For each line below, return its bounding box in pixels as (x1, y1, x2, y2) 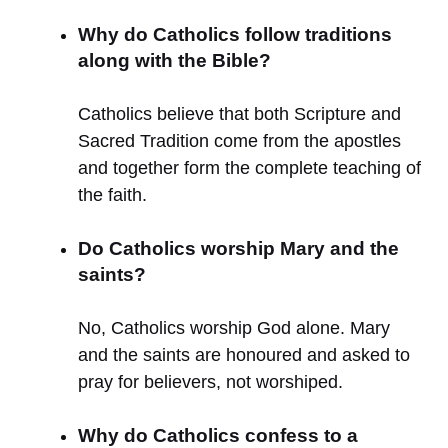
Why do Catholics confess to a (78, 424, 358, 446)
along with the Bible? (78, 49, 271, 71)
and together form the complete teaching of (78, 157, 421, 178)
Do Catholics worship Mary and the (78, 237, 399, 259)
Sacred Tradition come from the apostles (78, 130, 401, 151)
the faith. (78, 184, 147, 205)
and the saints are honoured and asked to (78, 344, 410, 365)
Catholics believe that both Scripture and (78, 103, 401, 124)
